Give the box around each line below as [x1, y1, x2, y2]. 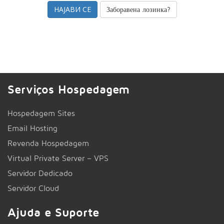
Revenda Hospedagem [7, 138, 89, 148]
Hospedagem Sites [7, 108, 75, 118]
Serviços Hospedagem [7, 82, 129, 96]
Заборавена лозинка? [106, 5, 170, 13]
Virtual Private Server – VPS [7, 153, 108, 163]
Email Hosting [7, 123, 57, 133]
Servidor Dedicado [7, 168, 72, 178]
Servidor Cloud [7, 183, 59, 193]
